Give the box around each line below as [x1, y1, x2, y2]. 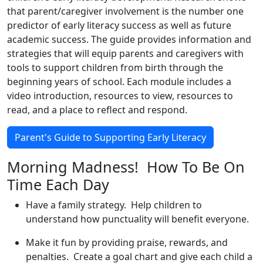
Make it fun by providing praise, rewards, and [26, 236, 228, 249]
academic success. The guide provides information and [7, 33, 251, 46]
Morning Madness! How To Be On [7, 157, 245, 177]
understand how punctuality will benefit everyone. [26, 213, 249, 225]
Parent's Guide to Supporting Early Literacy [15, 131, 206, 144]
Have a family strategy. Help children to [26, 198, 202, 211]
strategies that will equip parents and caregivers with [7, 47, 244, 60]
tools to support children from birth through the [7, 61, 223, 74]
